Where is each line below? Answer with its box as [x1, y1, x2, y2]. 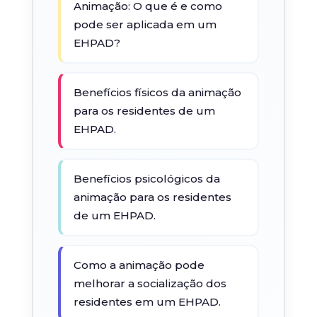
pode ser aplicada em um [73, 18, 217, 31]
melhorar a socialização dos [73, 277, 226, 290]
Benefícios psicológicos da [73, 172, 220, 185]
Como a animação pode [73, 258, 204, 272]
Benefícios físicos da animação [73, 86, 241, 99]
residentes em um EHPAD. [73, 295, 221, 309]
